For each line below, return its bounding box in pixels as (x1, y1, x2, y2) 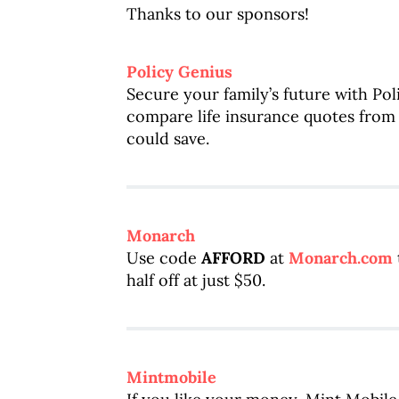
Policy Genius (126, 61, 232, 82)
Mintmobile (126, 367, 216, 387)
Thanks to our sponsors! (126, 4, 309, 24)
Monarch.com (289, 248, 393, 268)
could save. (126, 128, 209, 149)
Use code (126, 248, 201, 268)
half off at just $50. (126, 270, 265, 290)
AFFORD (201, 248, 265, 268)
